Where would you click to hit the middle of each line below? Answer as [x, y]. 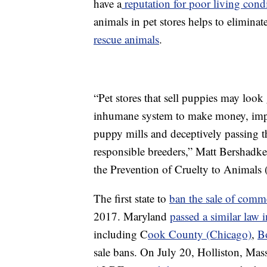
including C [121, 234]
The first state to [131, 198]
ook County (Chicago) [200, 234]
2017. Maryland [132, 216]
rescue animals [126, 39]
